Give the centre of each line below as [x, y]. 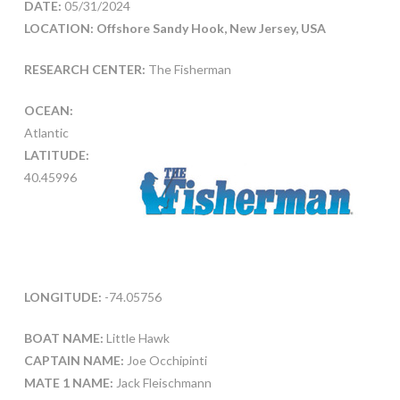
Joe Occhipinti [165, 361]
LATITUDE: [56, 154]
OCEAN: [48, 110]
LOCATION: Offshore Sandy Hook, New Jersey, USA [175, 28]
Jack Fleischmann [163, 383]
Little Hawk [136, 338]
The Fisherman [188, 69]
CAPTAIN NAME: [74, 361]
